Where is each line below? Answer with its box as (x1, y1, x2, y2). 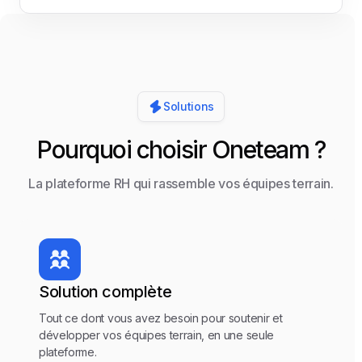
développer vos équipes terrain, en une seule (39, 327, 274, 342)
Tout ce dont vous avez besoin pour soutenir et (39, 310, 283, 325)
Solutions (162, 99, 215, 113)
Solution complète (39, 281, 172, 301)
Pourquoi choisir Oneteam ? (37, 134, 325, 164)
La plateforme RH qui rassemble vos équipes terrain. (28, 175, 334, 192)
